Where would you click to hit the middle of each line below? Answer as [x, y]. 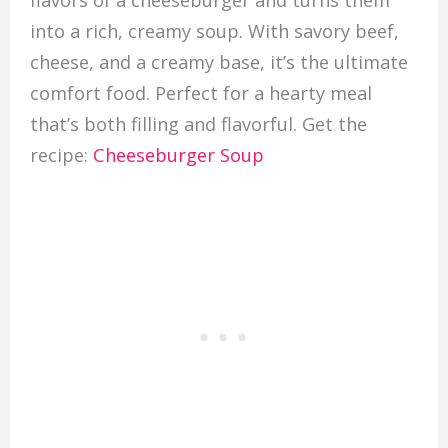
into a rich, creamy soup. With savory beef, [214, 31]
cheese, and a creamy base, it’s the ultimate [218, 62]
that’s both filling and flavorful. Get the [198, 124]
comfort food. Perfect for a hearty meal [200, 93]
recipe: [61, 155]
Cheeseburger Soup [178, 155]
